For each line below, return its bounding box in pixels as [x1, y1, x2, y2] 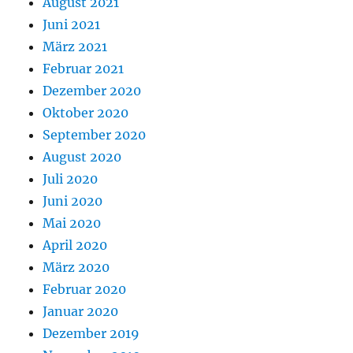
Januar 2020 [43, 303, 119, 319]
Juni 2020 [43, 192, 103, 209]
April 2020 [43, 236, 108, 253]
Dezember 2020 [43, 82, 142, 98]
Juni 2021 [43, 16, 101, 32]
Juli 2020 [43, 170, 98, 187]
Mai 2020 [43, 214, 102, 231]
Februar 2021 [43, 60, 124, 76]
